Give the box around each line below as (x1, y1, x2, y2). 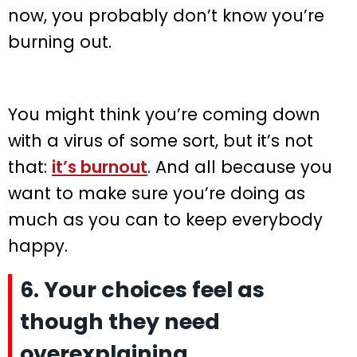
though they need (20, 306, 220, 336)
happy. (8, 233, 68, 257)
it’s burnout (52, 155, 147, 178)
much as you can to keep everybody (8, 207, 323, 231)
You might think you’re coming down (8, 102, 320, 126)
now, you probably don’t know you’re (8, 3, 324, 27)
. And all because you (147, 155, 332, 178)
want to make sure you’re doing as (8, 181, 305, 205)
